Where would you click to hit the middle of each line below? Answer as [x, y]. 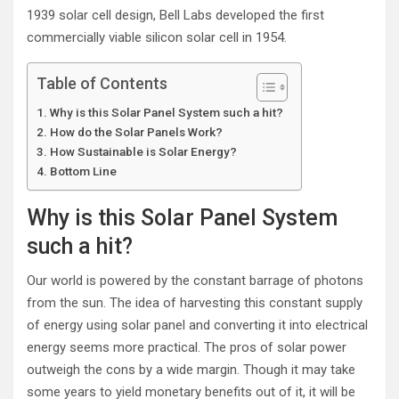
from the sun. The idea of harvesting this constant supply [195, 303]
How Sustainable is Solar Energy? [143, 151]
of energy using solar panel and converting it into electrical [197, 325]
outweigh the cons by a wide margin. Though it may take [191, 370]
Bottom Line [83, 171]
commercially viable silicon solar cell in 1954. [157, 37]
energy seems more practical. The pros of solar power [187, 347]
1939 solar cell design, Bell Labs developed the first [175, 15]
